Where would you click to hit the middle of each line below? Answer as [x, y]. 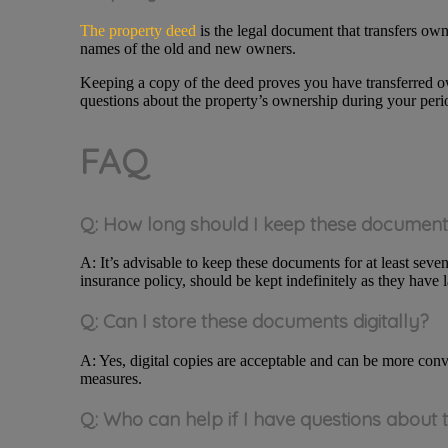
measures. [110, 378]
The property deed [137, 30]
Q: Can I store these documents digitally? [254, 321]
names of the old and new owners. [187, 48]
